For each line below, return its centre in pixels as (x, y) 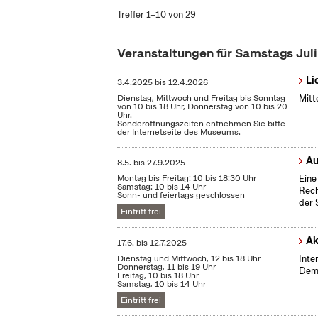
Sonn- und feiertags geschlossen (181, 196)
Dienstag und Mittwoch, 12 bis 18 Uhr (189, 259)
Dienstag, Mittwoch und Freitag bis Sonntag (202, 98)
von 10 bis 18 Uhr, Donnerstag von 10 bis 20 (203, 107)
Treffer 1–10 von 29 (157, 15)
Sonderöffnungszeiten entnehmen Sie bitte (202, 124)
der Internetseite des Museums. (179, 132)
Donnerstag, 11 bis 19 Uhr (167, 267)
